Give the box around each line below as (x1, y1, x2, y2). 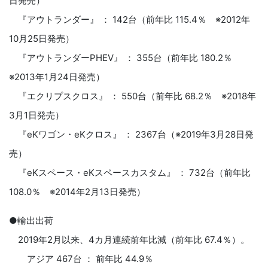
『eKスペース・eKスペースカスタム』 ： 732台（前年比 (9, 166, 251, 178)
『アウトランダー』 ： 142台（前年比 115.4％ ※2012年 (9, 13, 250, 25)
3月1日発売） (9, 109, 64, 121)
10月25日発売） (9, 32, 74, 44)
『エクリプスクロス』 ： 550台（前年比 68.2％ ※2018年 (9, 90, 256, 102)
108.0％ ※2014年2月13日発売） (9, 185, 145, 197)
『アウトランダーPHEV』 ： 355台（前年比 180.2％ (9, 51, 241, 63)
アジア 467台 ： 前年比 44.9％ (9, 252, 153, 264)
